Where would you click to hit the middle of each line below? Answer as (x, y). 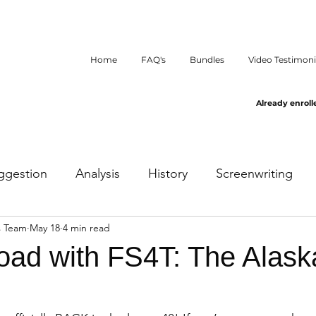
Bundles (207, 60)
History (168, 173)
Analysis (98, 173)
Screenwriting (254, 173)
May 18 (45, 227)
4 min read (86, 227)
